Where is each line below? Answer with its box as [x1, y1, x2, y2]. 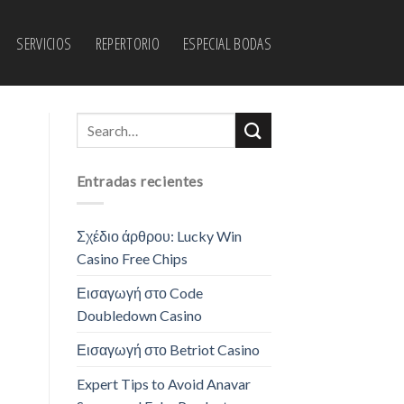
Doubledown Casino [76, 306, 202, 324]
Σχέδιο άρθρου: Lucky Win [76, 226, 242, 244]
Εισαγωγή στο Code [76, 283, 203, 301]
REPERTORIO [95, 32, 161, 54]
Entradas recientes [76, 172, 204, 189]
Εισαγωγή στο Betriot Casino [76, 340, 260, 358]
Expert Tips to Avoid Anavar [76, 374, 251, 392]
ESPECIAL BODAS [183, 32, 271, 54]
